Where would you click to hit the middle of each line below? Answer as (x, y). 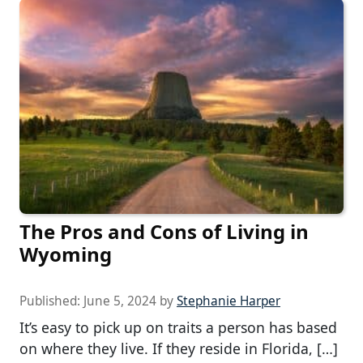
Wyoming (66, 254)
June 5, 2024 (120, 301)
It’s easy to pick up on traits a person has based (178, 328)
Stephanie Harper (228, 301)
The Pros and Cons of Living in (164, 232)
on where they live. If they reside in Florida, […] (179, 349)
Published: (51, 301)
